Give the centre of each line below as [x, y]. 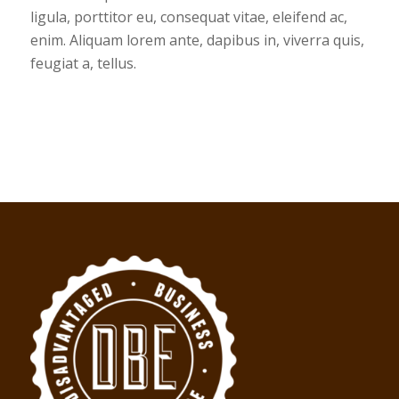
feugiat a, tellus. [83, 63]
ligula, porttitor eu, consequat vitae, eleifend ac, [188, 16]
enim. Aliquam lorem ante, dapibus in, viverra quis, [197, 40]
